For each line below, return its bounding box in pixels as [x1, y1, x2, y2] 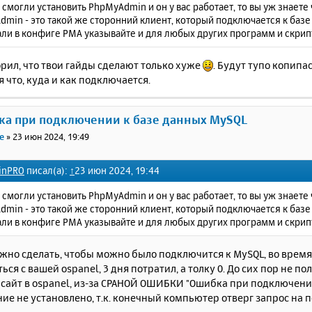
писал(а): [24, 164, 70, 176]
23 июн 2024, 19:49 [13, 131, 90, 143]
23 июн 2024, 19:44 [75, 164, 159, 176]
